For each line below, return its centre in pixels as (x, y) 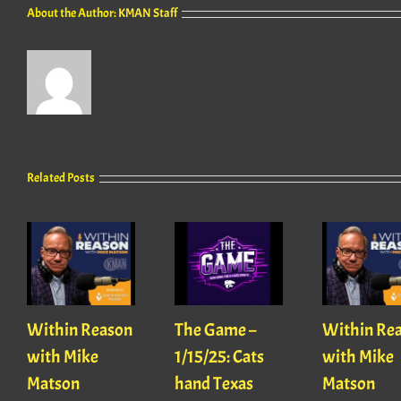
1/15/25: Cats (219, 357)
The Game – (215, 330)
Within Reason (80, 330)
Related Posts (61, 178)
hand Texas (213, 384)
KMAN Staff (148, 13)
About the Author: (73, 13)
